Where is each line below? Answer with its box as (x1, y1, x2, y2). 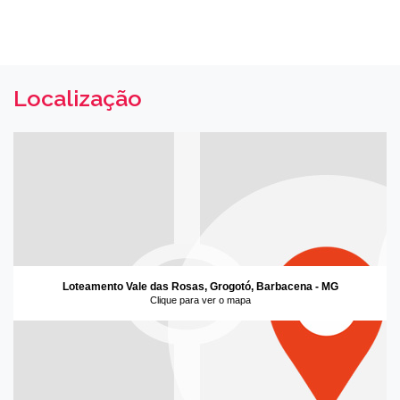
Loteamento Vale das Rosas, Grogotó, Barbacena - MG (62, 280, 338, 294)
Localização (13, 85, 142, 112)
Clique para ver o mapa (149, 295, 251, 306)
